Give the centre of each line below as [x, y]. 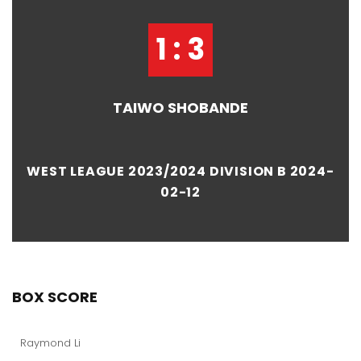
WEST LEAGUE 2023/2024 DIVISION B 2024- [180, 171]
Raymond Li [50, 342]
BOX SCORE [55, 297]
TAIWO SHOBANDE [180, 107]
